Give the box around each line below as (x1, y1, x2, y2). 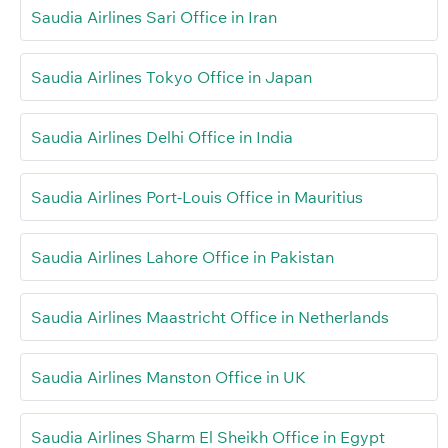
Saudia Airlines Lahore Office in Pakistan (31, 246, 334, 267)
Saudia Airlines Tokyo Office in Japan (31, 66, 312, 87)
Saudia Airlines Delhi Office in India (31, 126, 293, 147)
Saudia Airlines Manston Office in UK (31, 366, 306, 387)
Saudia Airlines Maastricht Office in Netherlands (31, 306, 389, 327)
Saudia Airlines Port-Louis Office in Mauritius (31, 186, 363, 207)
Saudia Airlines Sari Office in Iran (31, 6, 277, 27)
